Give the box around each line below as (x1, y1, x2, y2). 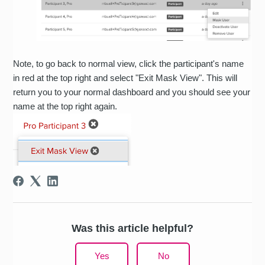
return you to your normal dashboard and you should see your (13, 87, 251, 98)
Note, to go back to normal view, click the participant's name (13, 59, 244, 69)
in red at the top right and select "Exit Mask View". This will (13, 73, 238, 83)
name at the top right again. (13, 101, 120, 112)
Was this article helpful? (72, 222, 193, 234)
